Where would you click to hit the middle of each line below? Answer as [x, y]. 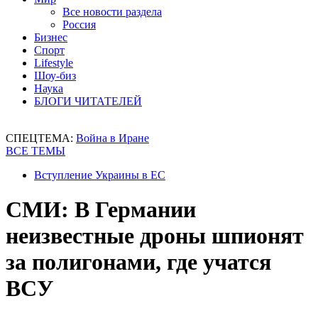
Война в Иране [113, 138]
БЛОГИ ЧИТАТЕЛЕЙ [88, 101]
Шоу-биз [55, 76]
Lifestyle [54, 63]
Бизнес [51, 37]
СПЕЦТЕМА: [41, 138]
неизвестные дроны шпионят [155, 236]
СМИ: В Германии [101, 210]
